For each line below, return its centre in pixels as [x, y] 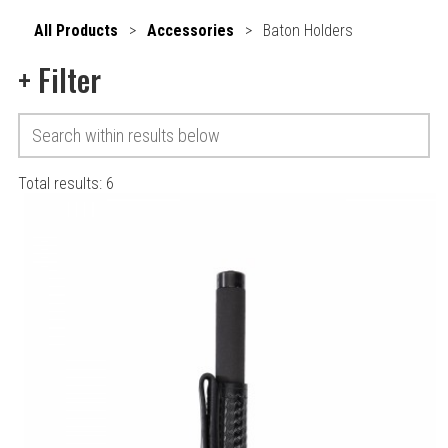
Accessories [191, 30]
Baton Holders [306, 30]
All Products [76, 30]
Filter [65, 79]
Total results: [61, 183]
